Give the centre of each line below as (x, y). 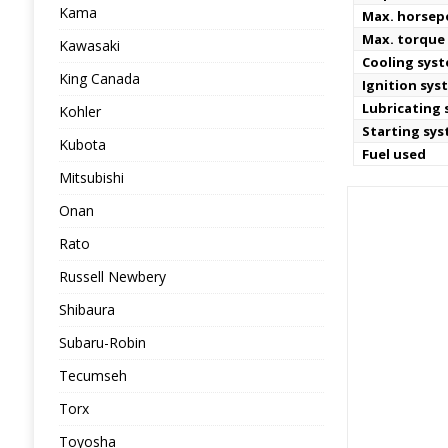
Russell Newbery (112, 276)
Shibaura (86, 309)
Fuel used (394, 154)
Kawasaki (89, 45)
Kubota (82, 144)
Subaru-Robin (102, 342)
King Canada (99, 78)
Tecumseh (92, 375)
